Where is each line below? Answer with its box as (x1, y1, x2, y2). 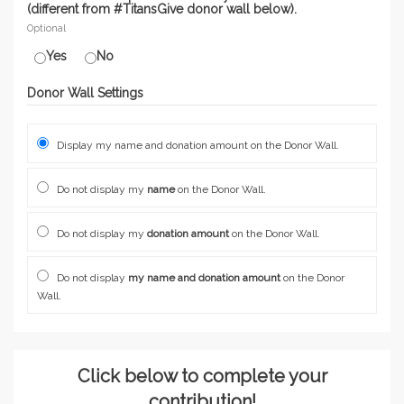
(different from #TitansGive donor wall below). (27, 2, 297, 16)
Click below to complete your (77, 365, 327, 387)
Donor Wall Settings (27, 86, 143, 100)
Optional (27, 23, 66, 33)
